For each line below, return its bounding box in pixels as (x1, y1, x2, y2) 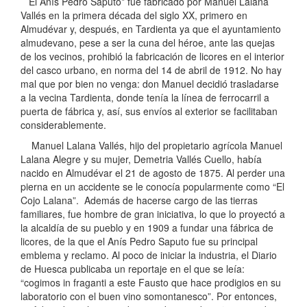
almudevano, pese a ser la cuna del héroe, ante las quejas (21, 36, 275, 50)
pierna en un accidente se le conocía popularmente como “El (21, 180, 284, 194)
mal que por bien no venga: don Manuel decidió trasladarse (21, 77, 279, 91)
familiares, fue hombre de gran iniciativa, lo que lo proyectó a (21, 207, 285, 221)
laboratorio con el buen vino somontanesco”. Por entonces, (21, 289, 277, 304)
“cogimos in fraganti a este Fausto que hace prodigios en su (21, 275, 281, 290)
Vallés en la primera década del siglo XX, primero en (21, 8, 247, 23)
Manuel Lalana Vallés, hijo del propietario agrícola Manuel (21, 138, 282, 153)
